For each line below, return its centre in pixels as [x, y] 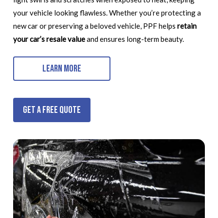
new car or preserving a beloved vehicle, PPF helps [95, 26]
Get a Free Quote [52, 110]
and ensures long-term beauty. [134, 39]
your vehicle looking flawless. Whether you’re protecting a [107, 12]
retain [187, 26]
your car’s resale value [49, 39]
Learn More [62, 69]
